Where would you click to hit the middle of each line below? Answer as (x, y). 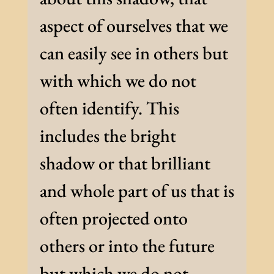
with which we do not (118, 81)
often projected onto (113, 218)
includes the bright (108, 136)
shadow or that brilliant (125, 163)
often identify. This (109, 108)
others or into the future (127, 246)
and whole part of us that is (137, 191)
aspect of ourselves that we (134, 26)
